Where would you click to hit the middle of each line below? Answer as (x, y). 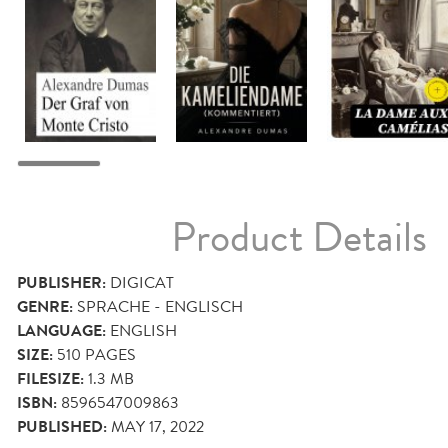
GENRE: (45, 307)
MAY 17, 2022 (157, 427)
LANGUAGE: (61, 331)
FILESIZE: (50, 379)
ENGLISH (143, 331)
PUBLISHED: (62, 427)
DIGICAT (142, 283)
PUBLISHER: (61, 283)
